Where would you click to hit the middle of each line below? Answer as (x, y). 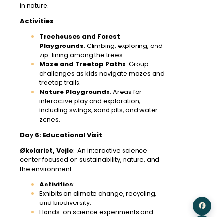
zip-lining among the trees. (82, 55)
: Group (137, 64)
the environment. (46, 169)
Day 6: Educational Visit (61, 135)
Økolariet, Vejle (46, 150)
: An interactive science (110, 150)
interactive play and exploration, (90, 101)
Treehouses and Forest (80, 36)
